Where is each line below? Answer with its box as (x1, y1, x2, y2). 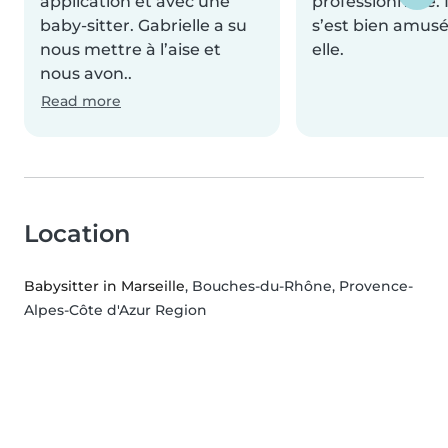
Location (24, 219, 130, 248)
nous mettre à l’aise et (40, 40, 221, 59)
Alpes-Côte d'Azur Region (24, 301, 207, 319)
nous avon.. (40, 64, 132, 83)
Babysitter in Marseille (24, 277, 185, 295)
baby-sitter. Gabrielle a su (40, 16, 247, 35)
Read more (41, 92, 121, 110)
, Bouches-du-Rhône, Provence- (185, 277, 413, 295)
